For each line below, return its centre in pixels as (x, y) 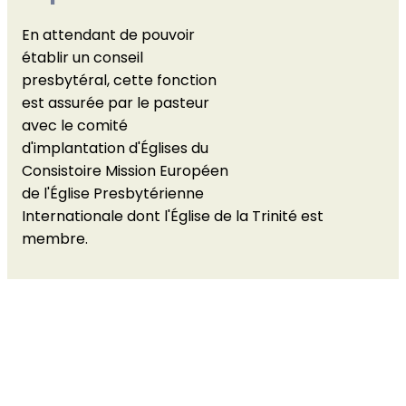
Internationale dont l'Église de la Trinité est (173, 217)
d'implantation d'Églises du (115, 149)
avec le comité (75, 126)
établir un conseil (82, 58)
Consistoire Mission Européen (125, 171)
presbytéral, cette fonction (119, 81)
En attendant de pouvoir (108, 35)
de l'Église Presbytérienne (113, 194)
